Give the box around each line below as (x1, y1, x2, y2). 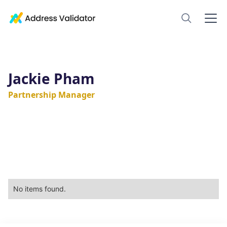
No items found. (13, 184, 66, 193)
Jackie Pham (8, 69, 95, 88)
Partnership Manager (8, 89, 95, 100)
